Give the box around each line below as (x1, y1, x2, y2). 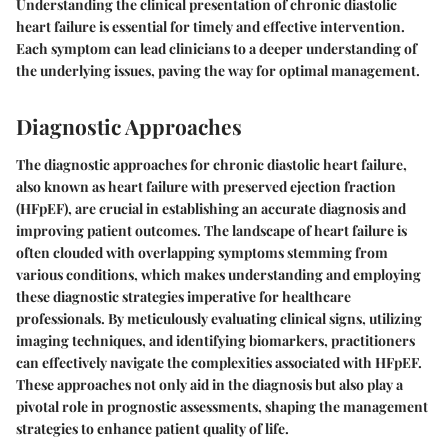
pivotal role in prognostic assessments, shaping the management (16, 396, 428, 416)
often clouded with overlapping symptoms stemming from (16, 242, 388, 262)
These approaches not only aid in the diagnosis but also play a (16, 374, 403, 394)
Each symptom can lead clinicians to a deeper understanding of (16, 39, 417, 59)
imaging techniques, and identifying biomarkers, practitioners (16, 330, 415, 350)
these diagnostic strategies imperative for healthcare (16, 286, 351, 306)
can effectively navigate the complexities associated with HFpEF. (16, 352, 422, 372)
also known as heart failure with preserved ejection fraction (16, 176, 396, 196)
